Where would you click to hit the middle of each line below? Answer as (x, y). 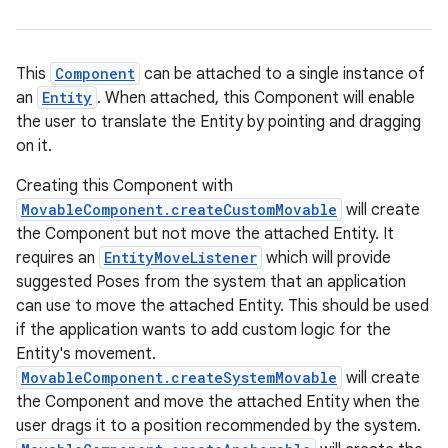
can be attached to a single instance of (282, 74)
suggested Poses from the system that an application (211, 282)
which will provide (326, 258)
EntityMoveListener (180, 257)
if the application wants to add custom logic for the (203, 330)
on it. (34, 146)
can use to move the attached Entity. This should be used (222, 306)
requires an (57, 258)
